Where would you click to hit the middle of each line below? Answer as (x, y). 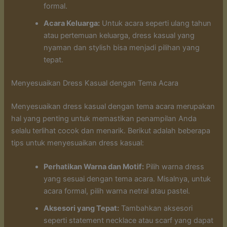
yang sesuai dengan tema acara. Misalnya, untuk (127, 179)
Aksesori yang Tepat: (82, 208)
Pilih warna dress (174, 166)
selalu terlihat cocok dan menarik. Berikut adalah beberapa (111, 130)
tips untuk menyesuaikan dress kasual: (78, 143)
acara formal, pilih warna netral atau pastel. (117, 191)
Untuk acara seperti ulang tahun (156, 23)
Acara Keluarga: (72, 23)
